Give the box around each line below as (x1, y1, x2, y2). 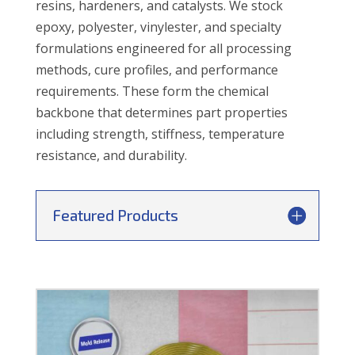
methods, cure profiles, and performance (35, 60, 278, 78)
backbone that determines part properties (35, 103, 288, 121)
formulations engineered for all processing (35, 39, 292, 57)
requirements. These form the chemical (35, 82, 269, 100)
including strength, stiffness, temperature (35, 124, 284, 143)
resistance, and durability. (35, 146, 187, 164)
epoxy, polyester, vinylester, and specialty (35, 17, 281, 36)
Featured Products (52, 205, 178, 224)
